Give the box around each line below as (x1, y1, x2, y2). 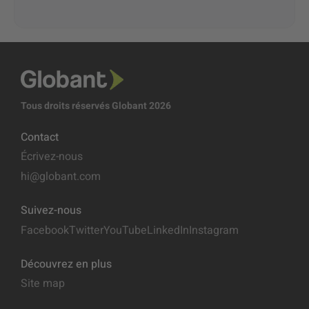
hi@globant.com (21, 168, 101, 185)
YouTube (103, 222, 147, 239)
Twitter (69, 222, 103, 239)
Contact (21, 129, 59, 146)
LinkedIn (147, 222, 189, 239)
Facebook (21, 222, 69, 239)
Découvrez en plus (21, 256, 112, 272)
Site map (21, 275, 65, 292)
